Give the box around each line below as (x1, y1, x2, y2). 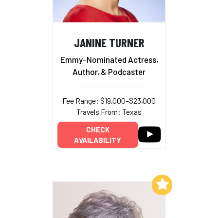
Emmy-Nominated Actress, (60, 54, 158, 65)
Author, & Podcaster (73, 67, 145, 77)
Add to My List (101, 180, 150, 189)
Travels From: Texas (76, 107, 142, 117)
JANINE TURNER (73, 34, 145, 50)
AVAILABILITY (74, 135, 121, 145)
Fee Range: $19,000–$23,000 (62, 96, 156, 106)
